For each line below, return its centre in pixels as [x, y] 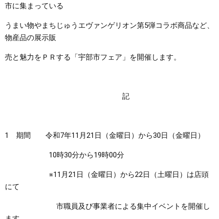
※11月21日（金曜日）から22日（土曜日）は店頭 [107, 175]
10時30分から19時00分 [65, 155]
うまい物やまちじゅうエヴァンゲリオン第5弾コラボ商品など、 [109, 25]
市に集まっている [34, 6]
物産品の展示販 [31, 38]
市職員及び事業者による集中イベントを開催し [108, 206]
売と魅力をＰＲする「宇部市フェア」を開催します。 [93, 57]
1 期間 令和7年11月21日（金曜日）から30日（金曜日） [105, 135]
